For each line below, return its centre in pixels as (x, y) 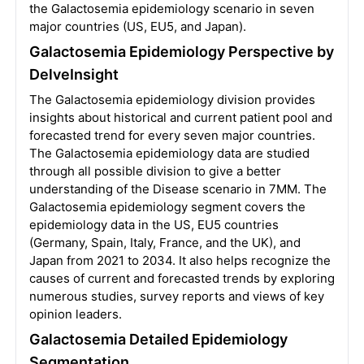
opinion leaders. (75, 314)
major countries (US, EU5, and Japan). (137, 26)
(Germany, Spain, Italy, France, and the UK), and (165, 243)
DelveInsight (74, 74)
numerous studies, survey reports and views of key (176, 296)
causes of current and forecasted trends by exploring (182, 278)
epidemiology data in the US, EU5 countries (154, 225)
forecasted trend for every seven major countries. (172, 135)
